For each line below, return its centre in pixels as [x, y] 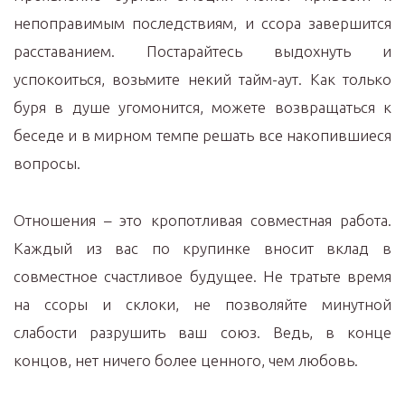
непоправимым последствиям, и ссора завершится [202, 23]
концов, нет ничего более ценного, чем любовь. [186, 360]
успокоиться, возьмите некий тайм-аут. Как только [202, 79]
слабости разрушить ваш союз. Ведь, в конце [202, 332]
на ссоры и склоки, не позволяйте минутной [202, 304]
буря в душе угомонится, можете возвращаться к [202, 107]
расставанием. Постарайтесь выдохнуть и [202, 51]
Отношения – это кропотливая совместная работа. [202, 220]
